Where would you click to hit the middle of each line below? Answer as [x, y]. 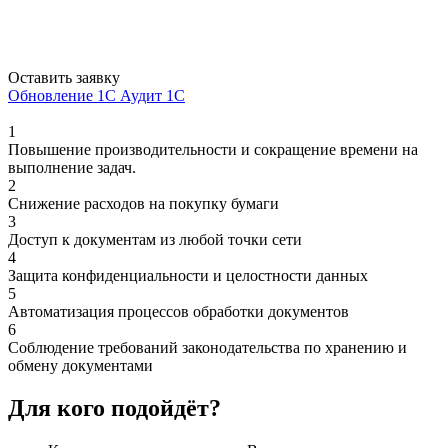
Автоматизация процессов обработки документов [178, 311]
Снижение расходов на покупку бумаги [143, 203]
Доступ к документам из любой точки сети [155, 239]
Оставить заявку [64, 77]
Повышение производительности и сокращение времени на [213, 149]
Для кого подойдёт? [114, 407]
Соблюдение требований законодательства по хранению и [207, 347]
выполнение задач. [72, 167]
